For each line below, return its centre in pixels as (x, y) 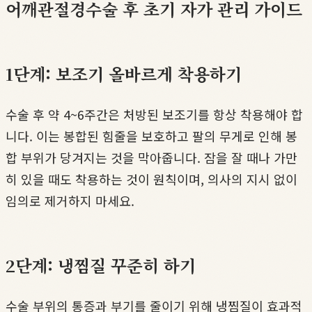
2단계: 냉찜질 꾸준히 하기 (101, 265)
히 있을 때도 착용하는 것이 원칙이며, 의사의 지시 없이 (151, 179)
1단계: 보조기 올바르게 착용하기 (124, 74)
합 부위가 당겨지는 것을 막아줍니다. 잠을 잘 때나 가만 (151, 158)
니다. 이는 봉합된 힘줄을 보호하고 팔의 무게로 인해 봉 (151, 136)
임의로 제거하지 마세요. (70, 201)
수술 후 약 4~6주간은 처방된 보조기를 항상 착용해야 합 (154, 115)
